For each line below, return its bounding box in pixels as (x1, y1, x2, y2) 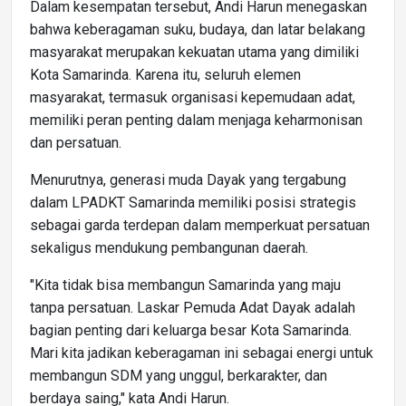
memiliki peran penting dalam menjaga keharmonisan (30, 111, 362, 129)
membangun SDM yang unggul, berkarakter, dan (30, 366, 327, 384)
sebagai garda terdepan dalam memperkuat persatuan (30, 216, 370, 234)
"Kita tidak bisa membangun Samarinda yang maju (30, 275, 341, 294)
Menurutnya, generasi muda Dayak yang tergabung (30, 170, 346, 188)
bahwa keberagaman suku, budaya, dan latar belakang (30, 20, 365, 38)
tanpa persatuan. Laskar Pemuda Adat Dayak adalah (30, 298, 355, 316)
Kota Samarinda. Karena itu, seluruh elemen (30, 65, 301, 83)
